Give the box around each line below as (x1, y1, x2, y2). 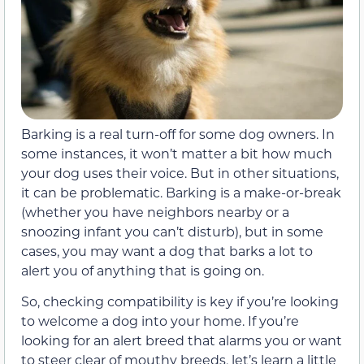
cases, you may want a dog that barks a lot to (21, 241, 313, 259)
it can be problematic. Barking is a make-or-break (21, 183, 341, 201)
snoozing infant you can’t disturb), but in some (21, 222, 323, 240)
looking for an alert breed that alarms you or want (21, 331, 342, 349)
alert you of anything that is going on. (21, 261, 264, 279)
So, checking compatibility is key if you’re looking (21, 292, 339, 310)
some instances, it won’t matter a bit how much (21, 144, 332, 162)
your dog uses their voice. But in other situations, (21, 163, 339, 181)
